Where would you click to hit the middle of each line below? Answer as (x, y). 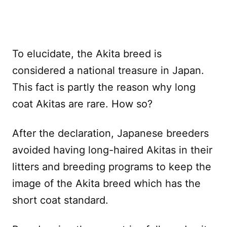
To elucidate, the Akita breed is (87, 54)
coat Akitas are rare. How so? (82, 104)
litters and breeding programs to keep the (112, 167)
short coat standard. (60, 200)
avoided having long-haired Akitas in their (112, 150)
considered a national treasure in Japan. (108, 71)
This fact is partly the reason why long (104, 87)
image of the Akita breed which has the (106, 184)
